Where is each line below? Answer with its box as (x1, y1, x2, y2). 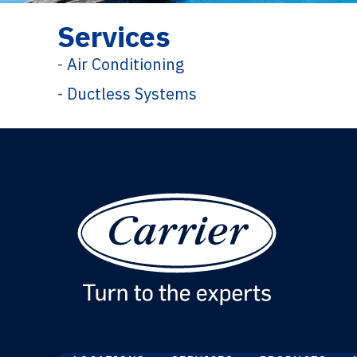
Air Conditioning (67, 53, 184, 75)
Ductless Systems (67, 82, 197, 104)
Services (57, 17, 171, 55)
